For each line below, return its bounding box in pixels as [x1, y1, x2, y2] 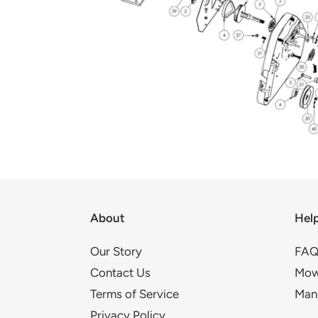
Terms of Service [90, 287, 179, 302]
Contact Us [90, 265, 150, 280]
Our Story [90, 244, 142, 259]
